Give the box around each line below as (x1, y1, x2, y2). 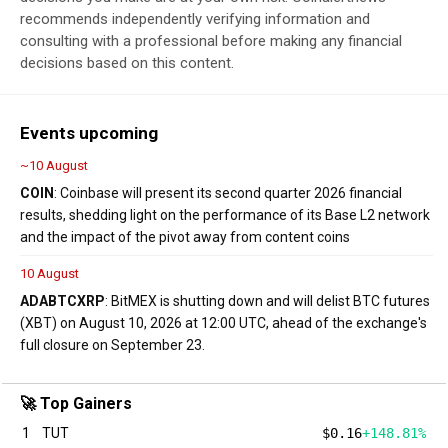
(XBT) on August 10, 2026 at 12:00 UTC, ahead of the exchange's (20, 314, 427, 331)
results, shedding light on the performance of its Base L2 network (20, 206, 430, 223)
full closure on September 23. (20, 336, 205, 353)
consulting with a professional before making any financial (20, 31, 402, 50)
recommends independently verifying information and (20, 9, 370, 28)
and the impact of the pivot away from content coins (20, 228, 350, 245)
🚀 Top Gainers (20, 393, 132, 413)
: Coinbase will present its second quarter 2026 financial (54, 184, 402, 201)
